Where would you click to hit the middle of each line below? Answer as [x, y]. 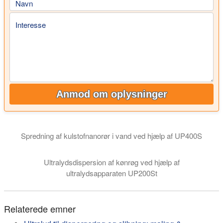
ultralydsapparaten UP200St [111, 173]
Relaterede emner [40, 209]
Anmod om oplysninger [111, 94]
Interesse [31, 24]
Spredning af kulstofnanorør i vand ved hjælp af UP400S [111, 135]
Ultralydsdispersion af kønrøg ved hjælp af [111, 162]
